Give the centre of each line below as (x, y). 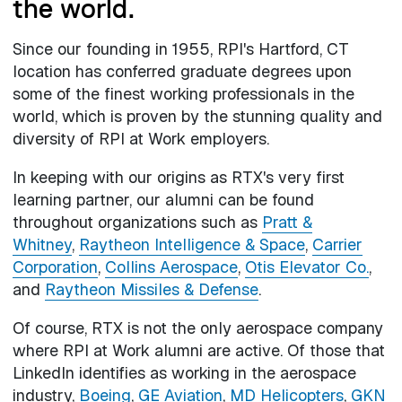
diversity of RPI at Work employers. (140, 139)
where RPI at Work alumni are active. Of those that (198, 351)
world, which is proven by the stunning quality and (197, 117)
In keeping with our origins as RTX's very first (178, 178)
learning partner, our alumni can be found (163, 200)
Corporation (55, 267)
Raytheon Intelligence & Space (192, 245)
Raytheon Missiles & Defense (151, 290)
